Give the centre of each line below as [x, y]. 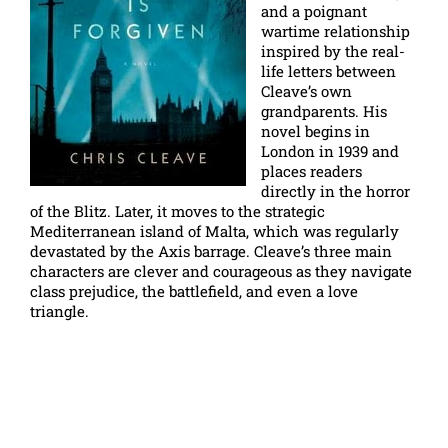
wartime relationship [335, 30]
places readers [311, 170]
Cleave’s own [306, 90]
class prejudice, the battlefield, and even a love [194, 290]
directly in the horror [335, 190]
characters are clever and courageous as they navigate [221, 270]
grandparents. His [324, 110]
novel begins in [315, 130]
